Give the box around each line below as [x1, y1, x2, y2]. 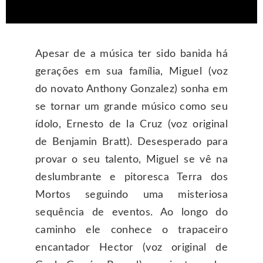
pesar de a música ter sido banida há [42, 48, 228, 59]
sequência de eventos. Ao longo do [35, 207, 228, 218]
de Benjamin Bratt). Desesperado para [35, 136, 228, 147]
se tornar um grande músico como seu [35, 101, 228, 112]
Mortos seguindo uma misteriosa [35, 189, 228, 200]
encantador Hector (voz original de [35, 242, 228, 253]
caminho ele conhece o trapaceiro [35, 224, 228, 235]
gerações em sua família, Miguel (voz [35, 66, 228, 77]
